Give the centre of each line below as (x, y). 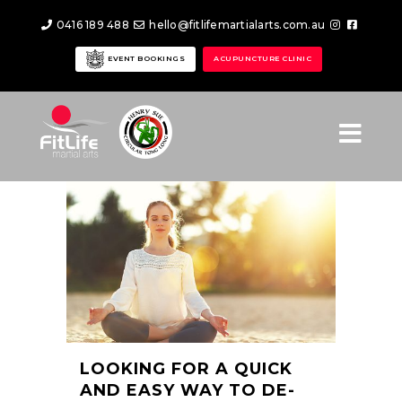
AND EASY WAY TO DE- (188, 390)
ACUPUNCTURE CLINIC (263, 58)
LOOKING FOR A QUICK (186, 369)
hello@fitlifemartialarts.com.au (236, 25)
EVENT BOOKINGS (145, 58)
